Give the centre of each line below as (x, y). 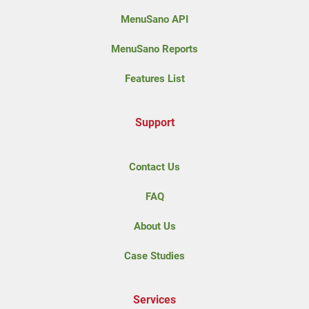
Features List (154, 78)
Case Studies (154, 256)
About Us (154, 226)
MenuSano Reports (154, 49)
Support (154, 122)
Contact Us (154, 167)
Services (154, 299)
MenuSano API (154, 19)
